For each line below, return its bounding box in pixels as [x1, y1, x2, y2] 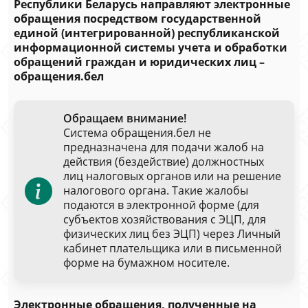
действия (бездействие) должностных [63, 154, 264, 169]
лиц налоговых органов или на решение [63, 168, 281, 184]
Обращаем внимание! [63, 111, 186, 126]
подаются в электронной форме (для [63, 197, 259, 212]
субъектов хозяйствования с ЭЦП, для [63, 212, 266, 227]
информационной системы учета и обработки [14, 40, 287, 55]
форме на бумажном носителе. [63, 255, 230, 270]
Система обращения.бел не [63, 125, 211, 140]
